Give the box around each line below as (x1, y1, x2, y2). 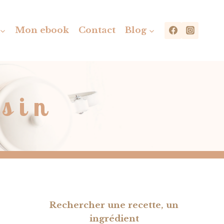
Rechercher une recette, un (49, 200, 179, 210)
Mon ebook (15, 25, 69, 36)
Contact (78, 25, 115, 36)
